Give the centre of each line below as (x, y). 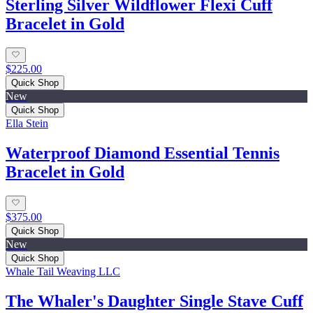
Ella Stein (27, 124)
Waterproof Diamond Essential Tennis (143, 153)
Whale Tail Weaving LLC (63, 272)
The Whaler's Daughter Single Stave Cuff (154, 301)
